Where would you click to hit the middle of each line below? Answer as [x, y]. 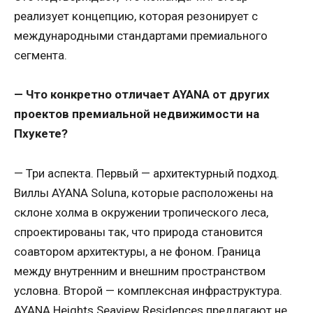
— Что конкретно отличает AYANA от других [142, 95]
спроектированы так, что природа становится [138, 232]
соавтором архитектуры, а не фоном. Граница [137, 251]
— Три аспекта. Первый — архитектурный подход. [147, 173]
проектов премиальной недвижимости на [137, 114]
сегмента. [41, 55]
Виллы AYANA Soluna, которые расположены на [144, 192]
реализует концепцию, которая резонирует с [136, 16]
